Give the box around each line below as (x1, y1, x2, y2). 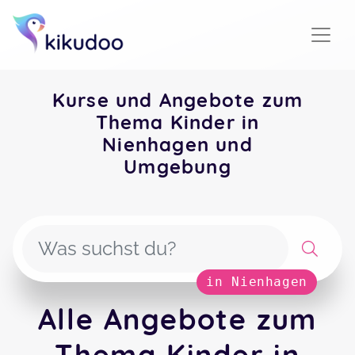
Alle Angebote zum (37, 301, 318, 337)
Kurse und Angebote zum (52, 88, 303, 112)
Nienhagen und (102, 132, 253, 156)
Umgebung (124, 155, 231, 178)
